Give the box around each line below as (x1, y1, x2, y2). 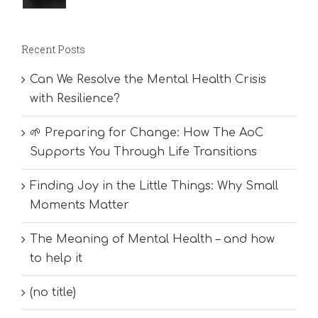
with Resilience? (30, 92, 120, 106)
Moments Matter (30, 199, 129, 212)
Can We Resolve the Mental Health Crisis (30, 73, 266, 87)
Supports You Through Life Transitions (30, 146, 257, 159)
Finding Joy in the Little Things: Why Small (30, 180, 278, 193)
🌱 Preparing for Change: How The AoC (30, 126, 263, 140)
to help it (30, 252, 82, 265)
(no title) (30, 286, 76, 300)
